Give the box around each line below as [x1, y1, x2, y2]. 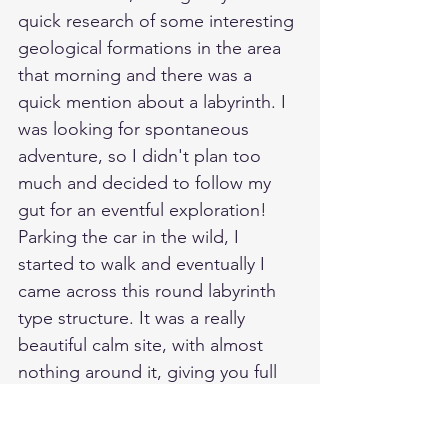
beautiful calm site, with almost [18, 334, 268, 357]
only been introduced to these [18, 415, 266, 438]
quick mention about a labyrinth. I [18, 91, 291, 114]
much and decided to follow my [18, 172, 276, 195]
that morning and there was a [18, 64, 257, 87]
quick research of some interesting [18, 10, 299, 33]
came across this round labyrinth [18, 280, 281, 303]
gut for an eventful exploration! [18, 199, 272, 222]
